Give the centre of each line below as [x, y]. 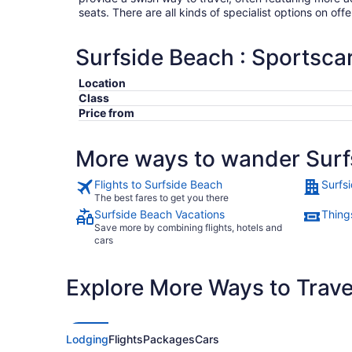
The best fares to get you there [161, 198]
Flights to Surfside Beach [158, 184]
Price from [106, 113]
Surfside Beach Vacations [159, 214]
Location [102, 83]
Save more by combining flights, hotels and [188, 227]
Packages [169, 339]
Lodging [87, 339]
